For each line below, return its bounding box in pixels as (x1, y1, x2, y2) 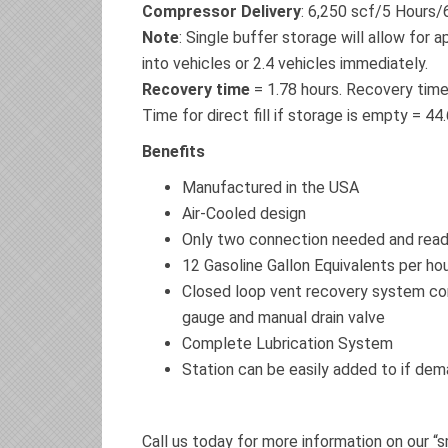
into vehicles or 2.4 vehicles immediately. (142, 54, 428, 73)
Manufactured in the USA (182, 178, 359, 197)
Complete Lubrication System (182, 334, 393, 353)
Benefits (142, 142, 205, 161)
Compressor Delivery (142, 2, 301, 21)
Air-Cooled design (182, 204, 306, 223)
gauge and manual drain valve (182, 308, 385, 327)
